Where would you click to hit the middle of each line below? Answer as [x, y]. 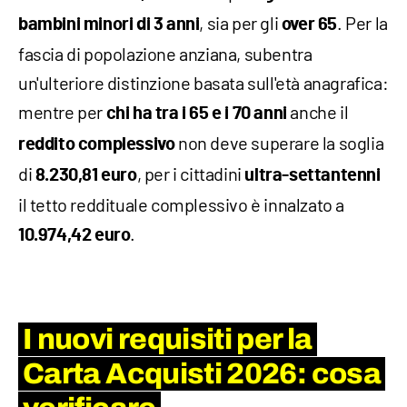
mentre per [62, 112]
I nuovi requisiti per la [168, 340]
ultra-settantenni [313, 176]
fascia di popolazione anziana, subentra [165, 54]
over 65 [309, 25]
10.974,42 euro [74, 236]
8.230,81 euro [86, 176]
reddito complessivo [97, 145]
